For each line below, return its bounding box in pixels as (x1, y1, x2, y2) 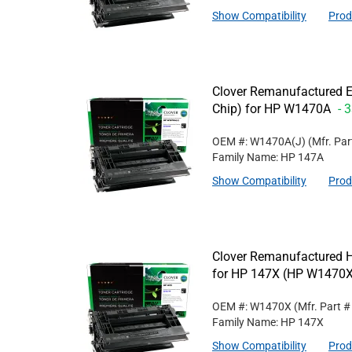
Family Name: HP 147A (212, 151, 324, 163)
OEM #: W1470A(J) (212, 135, 306, 148)
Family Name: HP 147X (212, 316, 324, 328)
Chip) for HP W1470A (212, 101, 334, 116)
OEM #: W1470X (212, 300, 291, 313)
